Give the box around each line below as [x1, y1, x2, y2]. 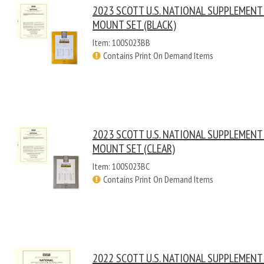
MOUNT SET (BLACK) [93, 17, 176, 32]
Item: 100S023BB [93, 37, 150, 48]
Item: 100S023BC [93, 160, 150, 172]
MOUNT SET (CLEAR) [93, 141, 175, 156]
